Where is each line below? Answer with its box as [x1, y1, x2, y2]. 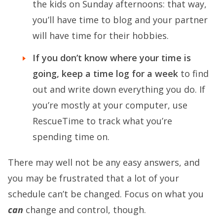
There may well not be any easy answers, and [8, 156, 200, 169]
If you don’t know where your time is [33, 52, 191, 64]
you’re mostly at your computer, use [33, 99, 187, 111]
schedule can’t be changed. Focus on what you [8, 188, 204, 200]
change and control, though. [23, 204, 146, 216]
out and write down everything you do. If [33, 83, 205, 96]
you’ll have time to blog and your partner [33, 13, 208, 26]
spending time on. [33, 131, 110, 143]
